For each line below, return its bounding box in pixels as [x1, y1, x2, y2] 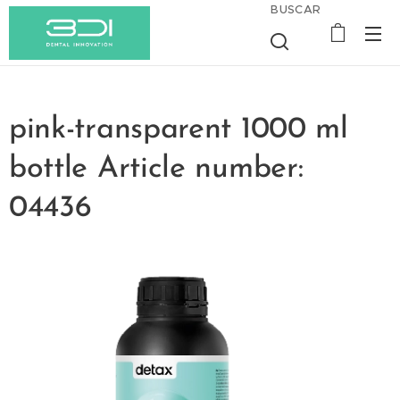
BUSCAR [271, 2, 321, 17]
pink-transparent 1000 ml [9, 114, 348, 146]
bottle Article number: [9, 154, 304, 185]
